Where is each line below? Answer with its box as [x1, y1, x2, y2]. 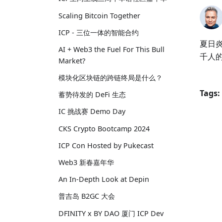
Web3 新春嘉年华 [58, 158, 114, 167]
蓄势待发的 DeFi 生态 [58, 90, 126, 100]
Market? [58, 55, 85, 65]
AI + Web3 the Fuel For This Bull [58, 44, 165, 54]
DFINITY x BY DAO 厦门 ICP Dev [58, 208, 164, 218]
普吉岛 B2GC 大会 [58, 191, 115, 201]
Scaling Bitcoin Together [58, 10, 140, 20]
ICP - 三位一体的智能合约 [58, 27, 139, 37]
